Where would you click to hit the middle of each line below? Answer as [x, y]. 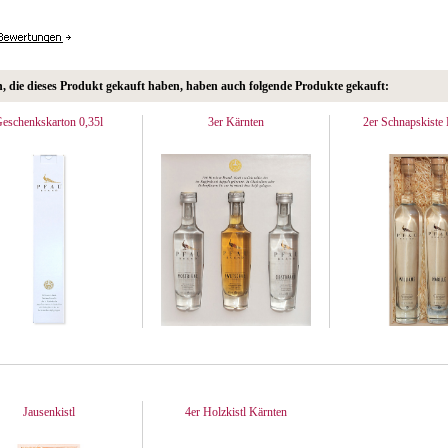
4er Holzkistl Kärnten [235, 412]
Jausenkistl [48, 412]
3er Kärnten [235, 122]
